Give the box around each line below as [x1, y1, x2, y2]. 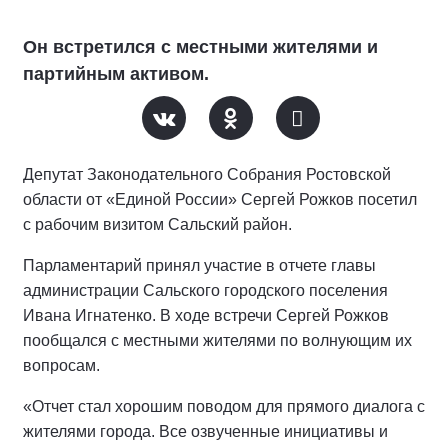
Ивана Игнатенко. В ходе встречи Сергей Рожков [23, 307, 389, 324]
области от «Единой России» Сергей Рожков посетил [23, 191, 417, 208]
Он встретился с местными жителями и [23, 37, 378, 57]
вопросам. [23, 357, 100, 374]
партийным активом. [23, 64, 209, 84]
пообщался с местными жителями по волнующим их [23, 332, 412, 349]
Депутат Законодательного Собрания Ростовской [23, 166, 391, 183]
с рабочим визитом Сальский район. [23, 216, 292, 233]
